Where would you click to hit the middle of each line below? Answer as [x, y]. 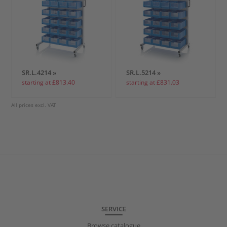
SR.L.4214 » [39, 72]
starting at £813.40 [49, 82]
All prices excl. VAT [34, 105]
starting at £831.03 [153, 82]
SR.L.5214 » [144, 72]
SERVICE [113, 209]
